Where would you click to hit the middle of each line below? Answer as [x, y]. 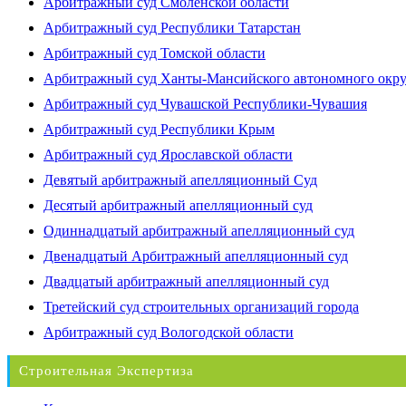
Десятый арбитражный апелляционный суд [178, 205]
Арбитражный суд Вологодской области [169, 332]
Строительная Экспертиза [106, 370]
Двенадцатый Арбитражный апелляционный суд [196, 256]
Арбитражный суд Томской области [155, 53]
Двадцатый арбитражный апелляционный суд [186, 281]
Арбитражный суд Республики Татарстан [172, 27]
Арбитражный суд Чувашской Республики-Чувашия [205, 103]
